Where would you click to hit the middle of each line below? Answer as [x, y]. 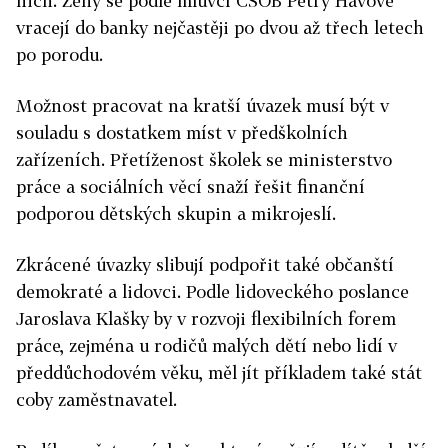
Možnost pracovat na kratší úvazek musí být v [202, 105]
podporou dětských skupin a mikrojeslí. [176, 213]
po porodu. [59, 54]
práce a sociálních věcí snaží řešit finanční [190, 186]
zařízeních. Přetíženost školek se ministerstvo [204, 159]
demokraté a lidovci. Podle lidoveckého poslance [212, 291]
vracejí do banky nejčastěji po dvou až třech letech [220, 27]
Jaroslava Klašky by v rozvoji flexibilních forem [206, 318]
